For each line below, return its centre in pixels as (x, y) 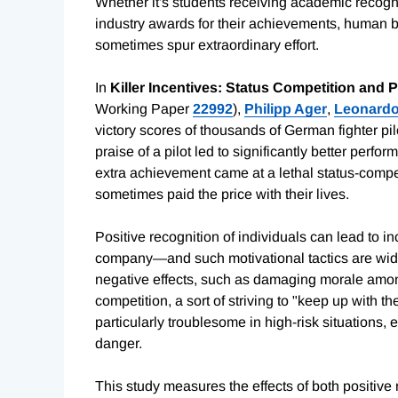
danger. (119, 344)
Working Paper (144, 109)
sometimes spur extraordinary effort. (207, 45)
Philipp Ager (286, 109)
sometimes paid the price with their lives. (222, 195)
